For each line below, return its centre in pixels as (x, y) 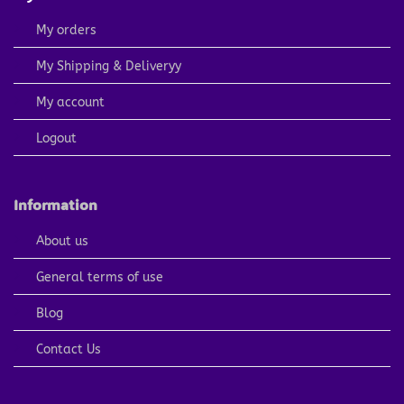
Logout (56, 139)
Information (55, 204)
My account (70, 103)
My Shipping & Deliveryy (108, 67)
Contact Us (68, 349)
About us (64, 241)
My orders (66, 31)
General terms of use (99, 277)
